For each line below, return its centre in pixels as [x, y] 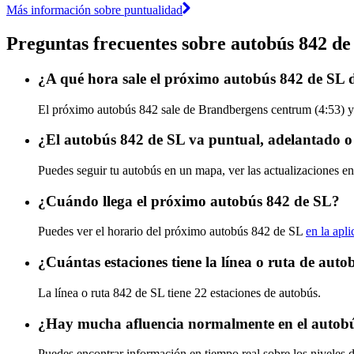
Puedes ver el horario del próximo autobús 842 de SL [172, 232]
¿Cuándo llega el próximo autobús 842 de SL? [189, 201]
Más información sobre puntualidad [94, 9]
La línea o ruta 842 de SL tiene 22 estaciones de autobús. [179, 292]
